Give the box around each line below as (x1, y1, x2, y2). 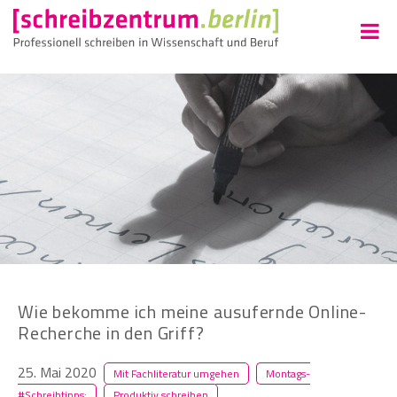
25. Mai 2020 (18, 361, 97, 383)
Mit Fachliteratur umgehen (113, 364, 239, 382)
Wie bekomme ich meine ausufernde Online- (18, 297, 367, 325)
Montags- (266, 364, 310, 382)
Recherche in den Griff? (18, 318, 205, 346)
